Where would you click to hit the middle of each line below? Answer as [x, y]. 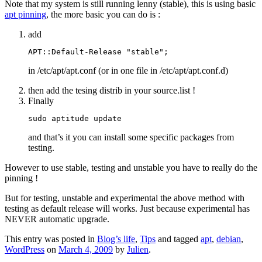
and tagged [178, 239]
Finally [41, 101]
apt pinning [25, 14]
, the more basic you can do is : [103, 14]
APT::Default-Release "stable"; [98, 51]
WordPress [25, 249]
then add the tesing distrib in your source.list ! [112, 90]
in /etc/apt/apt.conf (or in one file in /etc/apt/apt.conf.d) [128, 70]
